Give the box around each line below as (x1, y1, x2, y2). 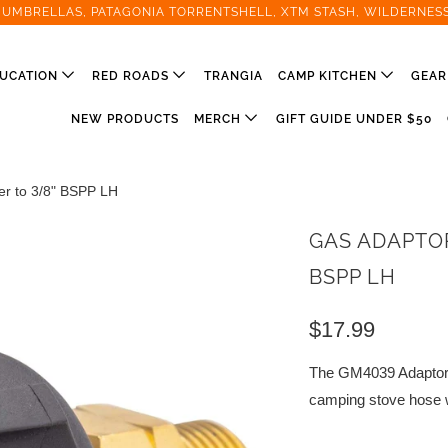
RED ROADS (92, 69, 174, 83)
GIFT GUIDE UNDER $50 (275, 112, 432, 126)
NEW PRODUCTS (71, 112, 180, 126)
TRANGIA (203, 69, 263, 83)
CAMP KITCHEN (277, 69, 381, 83)
